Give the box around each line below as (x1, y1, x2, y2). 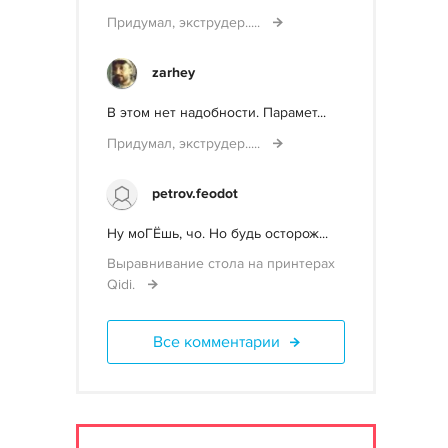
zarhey (152, 64, 195, 81)
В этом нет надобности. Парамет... (107, 104, 326, 121)
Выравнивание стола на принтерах (107, 255, 335, 272)
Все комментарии (152, 332, 280, 352)
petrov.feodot (152, 185, 238, 202)
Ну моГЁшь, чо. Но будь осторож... (107, 225, 328, 242)
